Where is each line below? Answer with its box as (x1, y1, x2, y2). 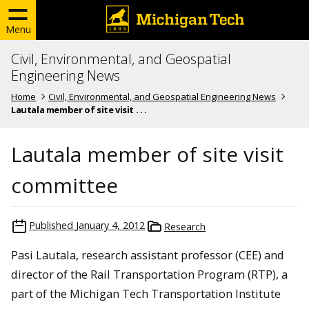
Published (29, 218, 73, 232)
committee (11, 170, 118, 199)
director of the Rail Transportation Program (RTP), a (11, 266, 288, 282)
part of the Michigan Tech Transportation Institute (11, 285, 281, 301)
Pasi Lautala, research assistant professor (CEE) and (11, 246, 284, 263)
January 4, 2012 (76, 218, 145, 232)
